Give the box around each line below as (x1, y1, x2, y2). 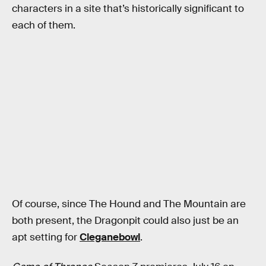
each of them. (12, 19, 75, 32)
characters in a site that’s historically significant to (12, 2, 244, 15)
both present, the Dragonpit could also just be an (12, 214, 239, 227)
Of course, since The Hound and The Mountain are (12, 198, 246, 211)
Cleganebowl (80, 231, 140, 244)
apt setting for (12, 231, 80, 244)
